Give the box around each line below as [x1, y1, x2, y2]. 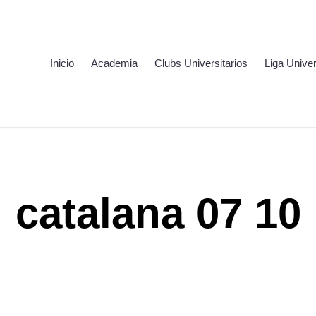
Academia [91, 57, 138, 69]
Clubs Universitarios [154, 57, 248, 69]
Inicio [50, 57, 74, 69]
